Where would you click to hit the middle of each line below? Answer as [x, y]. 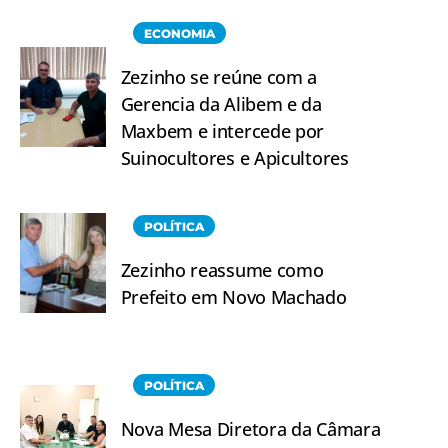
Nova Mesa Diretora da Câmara [250, 429]
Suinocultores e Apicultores [234, 158]
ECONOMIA [179, 34]
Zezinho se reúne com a [219, 77]
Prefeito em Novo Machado [233, 297]
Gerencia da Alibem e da [221, 104]
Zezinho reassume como [222, 270]
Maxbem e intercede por [222, 131]
